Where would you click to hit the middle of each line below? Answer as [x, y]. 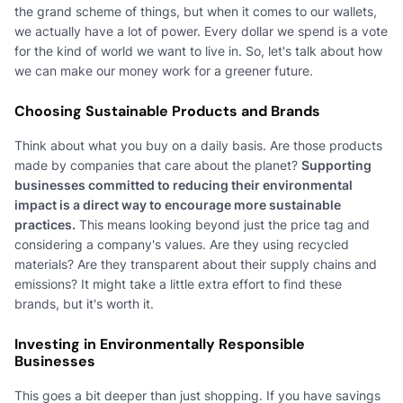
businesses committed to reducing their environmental [184, 184]
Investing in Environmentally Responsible [160, 344]
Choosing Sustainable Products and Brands [167, 111]
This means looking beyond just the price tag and [223, 224]
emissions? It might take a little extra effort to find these [178, 283]
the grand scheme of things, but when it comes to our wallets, [196, 11]
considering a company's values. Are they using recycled [182, 244]
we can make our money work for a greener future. [164, 70]
